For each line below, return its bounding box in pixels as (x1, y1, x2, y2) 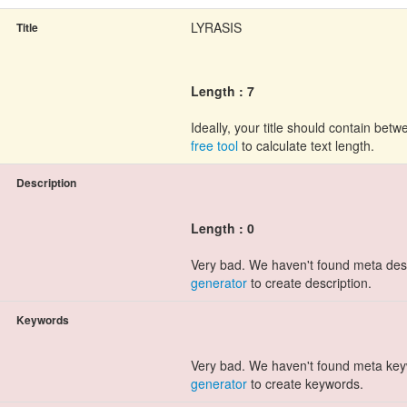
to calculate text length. (238, 136, 374, 154)
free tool (191, 136, 238, 154)
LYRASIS (191, 18, 242, 36)
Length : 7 (191, 82, 254, 100)
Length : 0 (191, 219, 254, 237)
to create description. (247, 273, 372, 292)
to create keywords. (247, 374, 363, 392)
